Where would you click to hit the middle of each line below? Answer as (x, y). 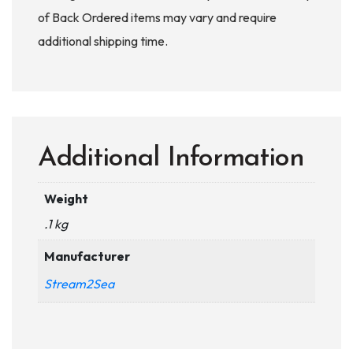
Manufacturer (87, 256)
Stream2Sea (79, 284)
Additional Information (171, 159)
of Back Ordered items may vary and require (157, 17)
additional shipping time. (103, 41)
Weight (66, 199)
